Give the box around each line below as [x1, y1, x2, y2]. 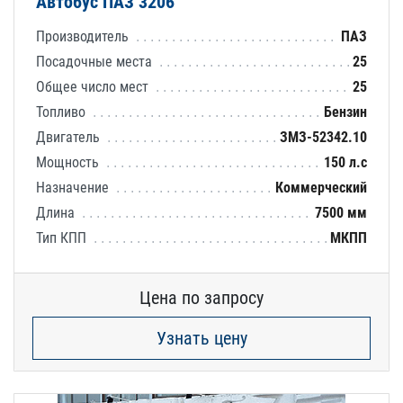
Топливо [36, 103, 89, 121]
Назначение [36, 178, 112, 196]
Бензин [324, 103, 367, 121]
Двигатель [36, 128, 103, 146]
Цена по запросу [139, 286, 264, 309]
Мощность [36, 153, 103, 171]
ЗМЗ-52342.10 [280, 128, 367, 146]
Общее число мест [36, 77, 152, 95]
